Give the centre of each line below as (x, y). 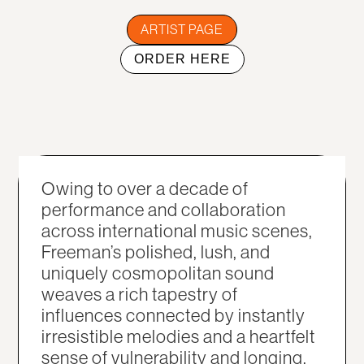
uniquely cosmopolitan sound (158, 273)
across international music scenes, (178, 231)
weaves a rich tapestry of (140, 294)
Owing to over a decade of (145, 188)
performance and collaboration (164, 210)
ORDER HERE (182, 58)
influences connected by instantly (174, 315)
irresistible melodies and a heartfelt (179, 336)
